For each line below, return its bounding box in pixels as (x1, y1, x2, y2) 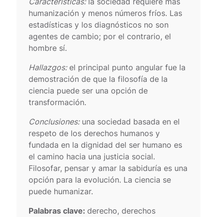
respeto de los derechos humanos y (29, 128, 160, 138)
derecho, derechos (87, 205, 156, 216)
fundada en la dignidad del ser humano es (29, 139, 183, 150)
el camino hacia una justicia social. (29, 151, 155, 161)
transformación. (29, 97, 87, 107)
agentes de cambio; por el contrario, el (29, 31, 171, 41)
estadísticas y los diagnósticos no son (29, 19, 169, 30)
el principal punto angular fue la (67, 62, 186, 72)
